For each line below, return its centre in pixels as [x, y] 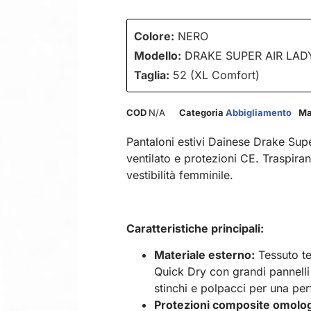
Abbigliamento [259, 112]
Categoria [201, 112]
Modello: [158, 56]
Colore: [154, 36]
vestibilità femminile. [180, 175]
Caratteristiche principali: [195, 228]
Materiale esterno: [204, 255]
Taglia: [152, 75]
